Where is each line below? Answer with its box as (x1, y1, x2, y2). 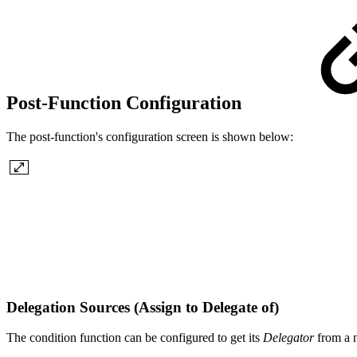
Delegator (263, 331, 314, 345)
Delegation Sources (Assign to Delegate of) (6, 298, 283, 316)
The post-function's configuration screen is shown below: (6, 129, 293, 143)
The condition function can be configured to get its (6, 331, 263, 345)
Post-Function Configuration (6, 92, 246, 114)
